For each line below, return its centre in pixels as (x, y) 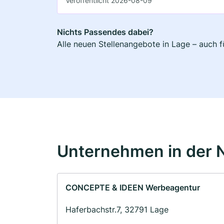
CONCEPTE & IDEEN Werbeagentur (133, 187)
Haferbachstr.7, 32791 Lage (117, 209)
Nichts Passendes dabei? (105, 32)
